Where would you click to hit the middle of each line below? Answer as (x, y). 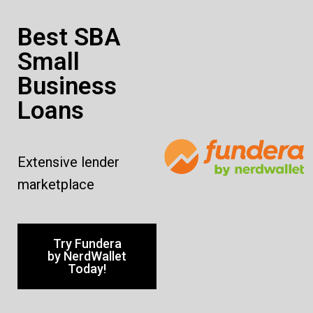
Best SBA (69, 37)
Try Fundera (87, 243)
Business (67, 86)
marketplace (56, 184)
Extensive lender (68, 162)
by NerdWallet (87, 256)
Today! (87, 269)
